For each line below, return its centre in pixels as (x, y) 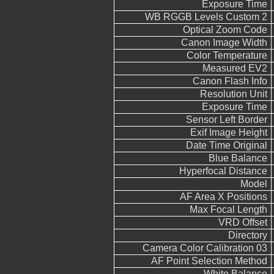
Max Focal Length (228, 209)
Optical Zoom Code (225, 30)
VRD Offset (243, 222)
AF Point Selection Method (209, 261)
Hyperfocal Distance (223, 171)
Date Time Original (227, 145)
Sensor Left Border (227, 120)
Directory (248, 235)
